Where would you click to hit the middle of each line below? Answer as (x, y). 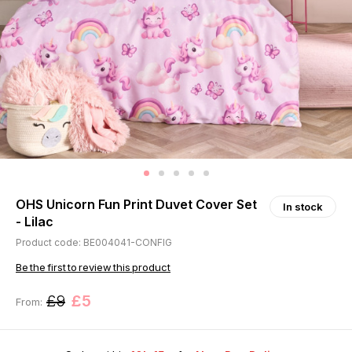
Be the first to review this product (93, 268)
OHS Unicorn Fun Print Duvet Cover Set (136, 205)
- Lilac (35, 222)
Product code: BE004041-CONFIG (94, 243)
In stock (303, 207)
